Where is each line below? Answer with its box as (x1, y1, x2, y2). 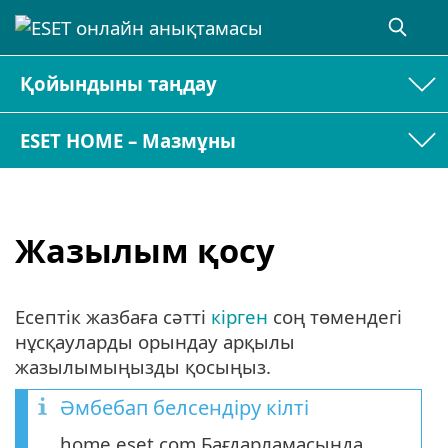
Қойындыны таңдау (20, 71, 218, 97)
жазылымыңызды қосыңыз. (15, 353, 271, 379)
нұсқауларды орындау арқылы (15, 328, 295, 354)
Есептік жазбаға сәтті (15, 303, 211, 329)
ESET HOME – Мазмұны (20, 127, 237, 153)
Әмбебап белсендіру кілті (60, 393, 309, 421)
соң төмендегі (268, 303, 402, 329)
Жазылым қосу (15, 228, 275, 274)
